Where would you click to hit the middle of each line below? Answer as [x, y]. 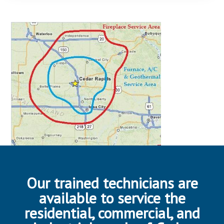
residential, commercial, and [112, 213]
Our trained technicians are [112, 183]
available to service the [112, 198]
